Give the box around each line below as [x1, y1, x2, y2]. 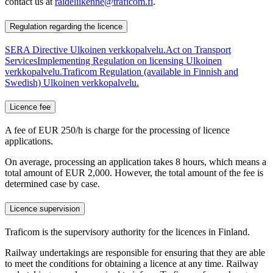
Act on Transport [166, 44, 231, 55]
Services [5, 55, 37, 66]
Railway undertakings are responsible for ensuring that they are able [5, 247, 265, 258]
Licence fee [10, 102, 51, 112]
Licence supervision [10, 204, 80, 213]
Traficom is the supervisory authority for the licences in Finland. [5, 226, 252, 237]
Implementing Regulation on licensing [37, 55, 183, 66]
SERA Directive [5, 44, 68, 55]
